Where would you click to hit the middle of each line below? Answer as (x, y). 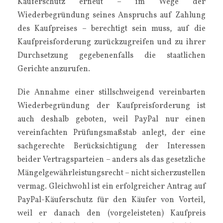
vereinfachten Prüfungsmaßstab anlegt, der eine (111, 133)
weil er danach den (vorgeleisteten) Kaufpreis (111, 214)
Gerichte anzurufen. (54, 69)
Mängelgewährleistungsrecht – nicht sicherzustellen (111, 173)
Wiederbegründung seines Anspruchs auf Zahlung (111, 15)
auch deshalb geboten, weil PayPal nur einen (111, 119)
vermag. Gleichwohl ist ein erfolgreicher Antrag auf (111, 187)
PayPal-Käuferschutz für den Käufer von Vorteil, (111, 200)
